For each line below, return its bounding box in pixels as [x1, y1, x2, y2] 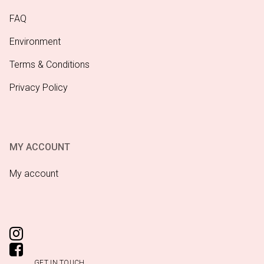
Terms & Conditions [9, 58, 90, 70]
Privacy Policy [9, 81, 68, 93]
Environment [9, 35, 61, 47]
